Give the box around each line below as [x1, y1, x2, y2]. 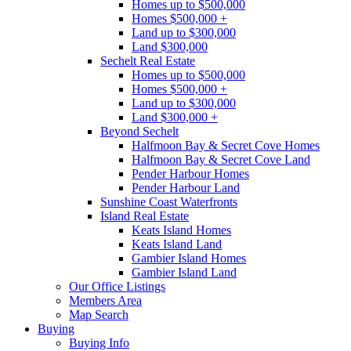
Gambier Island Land [132, 266, 237, 279]
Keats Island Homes [132, 223, 231, 237]
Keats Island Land [132, 237, 222, 251]
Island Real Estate [100, 209, 189, 223]
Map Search [69, 308, 128, 321]
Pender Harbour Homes [132, 167, 249, 180]
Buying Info [69, 336, 129, 349]
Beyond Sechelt [100, 125, 179, 138]
